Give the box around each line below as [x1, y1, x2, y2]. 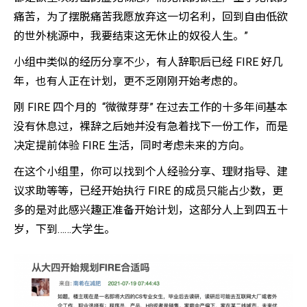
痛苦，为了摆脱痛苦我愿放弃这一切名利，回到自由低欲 [14, 10, 288, 24]
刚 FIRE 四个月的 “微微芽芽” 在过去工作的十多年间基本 [14, 101, 288, 114]
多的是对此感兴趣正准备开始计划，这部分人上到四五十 [14, 204, 288, 217]
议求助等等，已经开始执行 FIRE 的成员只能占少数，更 [14, 184, 283, 198]
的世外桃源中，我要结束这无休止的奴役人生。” [14, 29, 248, 43]
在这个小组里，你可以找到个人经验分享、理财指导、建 [14, 165, 288, 179]
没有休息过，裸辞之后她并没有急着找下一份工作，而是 [14, 120, 288, 134]
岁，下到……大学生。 [14, 223, 115, 236]
